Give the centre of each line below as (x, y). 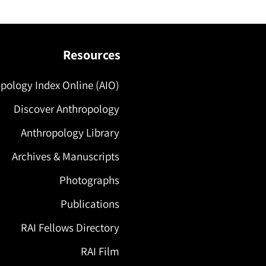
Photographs (89, 180)
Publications (90, 203)
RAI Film (100, 251)
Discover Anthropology (66, 108)
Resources (92, 54)
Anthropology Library (70, 132)
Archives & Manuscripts (66, 156)
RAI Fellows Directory (70, 227)
